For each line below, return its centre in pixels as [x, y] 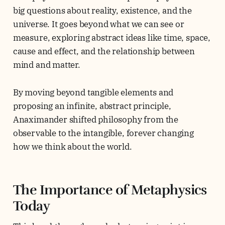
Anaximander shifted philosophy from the [96, 120]
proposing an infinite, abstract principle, [92, 106]
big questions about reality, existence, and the [102, 11]
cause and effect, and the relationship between [104, 51]
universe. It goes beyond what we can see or [98, 24]
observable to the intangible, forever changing [103, 133]
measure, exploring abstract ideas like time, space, [112, 38]
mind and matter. [47, 65]
